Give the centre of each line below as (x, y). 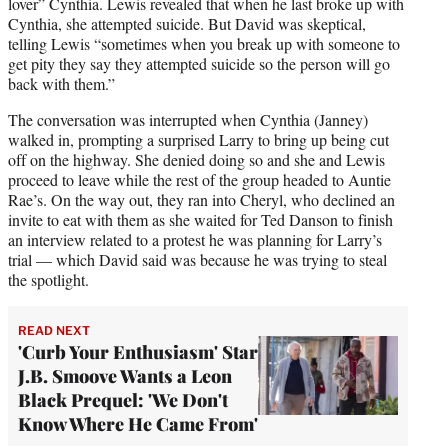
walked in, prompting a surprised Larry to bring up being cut (198, 139)
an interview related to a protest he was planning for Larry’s (195, 239)
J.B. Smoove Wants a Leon (125, 375)
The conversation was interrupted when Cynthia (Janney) (188, 119)
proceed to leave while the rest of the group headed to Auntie (199, 179)
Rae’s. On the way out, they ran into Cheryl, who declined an (201, 199)
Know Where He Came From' (138, 423)
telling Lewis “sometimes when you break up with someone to (204, 43)
